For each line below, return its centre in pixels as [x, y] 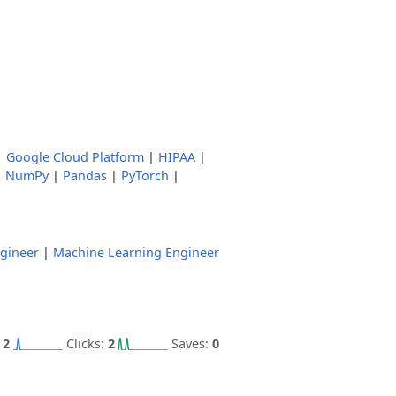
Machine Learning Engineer [136, 252]
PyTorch [145, 175]
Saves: [192, 343]
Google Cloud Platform [75, 157]
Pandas [85, 175]
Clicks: [87, 343]
